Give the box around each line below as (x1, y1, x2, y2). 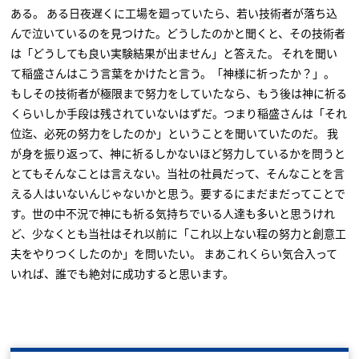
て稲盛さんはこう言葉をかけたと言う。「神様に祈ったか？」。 (10, 65, 336, 81)
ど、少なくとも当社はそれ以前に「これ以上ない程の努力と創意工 (10, 225, 347, 241)
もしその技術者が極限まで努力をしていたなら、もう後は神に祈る (10, 85, 348, 101)
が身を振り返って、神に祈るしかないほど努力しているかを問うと (10, 145, 346, 161)
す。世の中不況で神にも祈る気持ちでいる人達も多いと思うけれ (10, 205, 336, 221)
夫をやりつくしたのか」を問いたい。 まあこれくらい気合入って (10, 245, 338, 261)
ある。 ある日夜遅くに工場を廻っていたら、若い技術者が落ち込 (10, 5, 338, 21)
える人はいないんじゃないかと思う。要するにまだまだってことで (10, 185, 346, 201)
